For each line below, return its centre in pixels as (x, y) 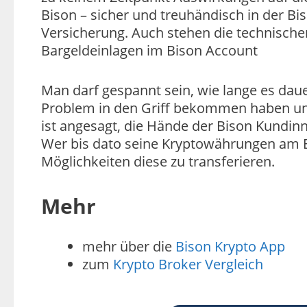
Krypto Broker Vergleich (188, 265)
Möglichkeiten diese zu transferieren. (158, 162)
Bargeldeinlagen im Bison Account (149, 51)
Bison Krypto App (230, 247)
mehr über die (129, 247)
